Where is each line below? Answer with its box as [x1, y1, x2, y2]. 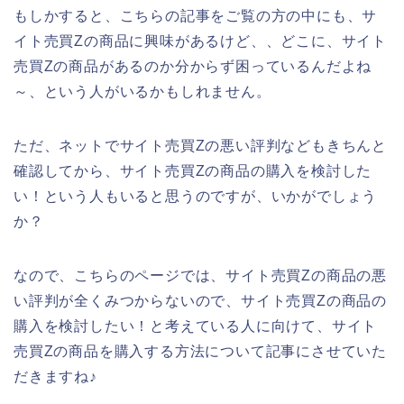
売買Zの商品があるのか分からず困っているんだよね [14, 58, 372, 74]
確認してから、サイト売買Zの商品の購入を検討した [14, 162, 372, 179]
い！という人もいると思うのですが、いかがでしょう [14, 188, 378, 204]
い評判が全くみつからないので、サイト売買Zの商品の [14, 292, 387, 308]
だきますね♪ [14, 368, 97, 384]
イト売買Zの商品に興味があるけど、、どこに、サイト [14, 32, 387, 49]
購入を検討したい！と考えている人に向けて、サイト [14, 317, 378, 334]
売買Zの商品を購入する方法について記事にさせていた [14, 343, 387, 359]
